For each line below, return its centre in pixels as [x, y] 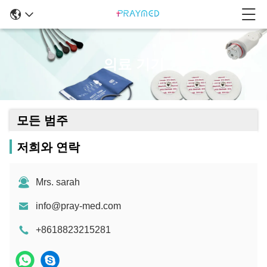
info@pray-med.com [78, 206]
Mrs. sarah [58, 182]
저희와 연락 [48, 147]
